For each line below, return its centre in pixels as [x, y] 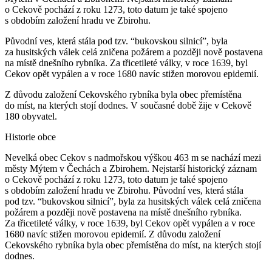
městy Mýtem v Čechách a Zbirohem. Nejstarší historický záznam [131, 168]
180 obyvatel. [31, 116]
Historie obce [30, 137]
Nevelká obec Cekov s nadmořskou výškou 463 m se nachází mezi [133, 157]
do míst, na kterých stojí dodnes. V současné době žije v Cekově [128, 105]
